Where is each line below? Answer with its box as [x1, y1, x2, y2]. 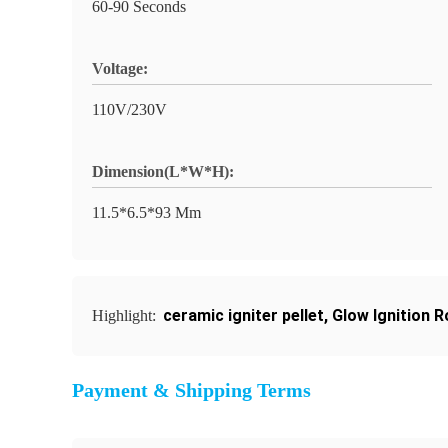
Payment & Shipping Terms [72, 379, 311, 401]
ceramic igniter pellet [163, 306, 324, 325]
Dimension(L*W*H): [92, 163, 234, 180]
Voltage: [92, 60, 148, 77]
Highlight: [92, 307, 160, 324]
